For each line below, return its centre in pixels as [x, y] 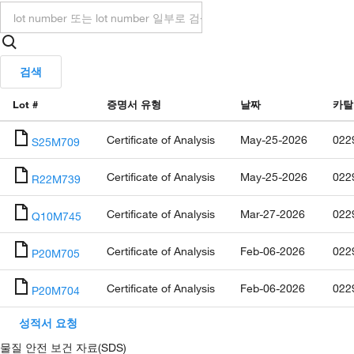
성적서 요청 [48, 323]
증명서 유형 [134, 104]
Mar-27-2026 [273, 214]
